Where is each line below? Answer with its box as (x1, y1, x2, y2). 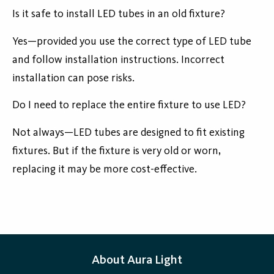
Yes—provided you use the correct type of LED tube (12, 36, 251, 48)
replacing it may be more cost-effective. (12, 164, 197, 176)
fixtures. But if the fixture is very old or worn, (12, 146, 221, 157)
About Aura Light (91, 254, 182, 267)
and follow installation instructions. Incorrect (12, 54, 224, 66)
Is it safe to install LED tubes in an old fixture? (12, 9, 225, 20)
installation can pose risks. (12, 73, 135, 84)
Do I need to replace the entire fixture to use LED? (12, 100, 246, 111)
